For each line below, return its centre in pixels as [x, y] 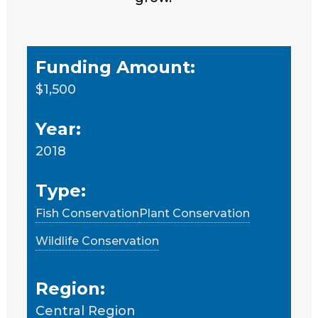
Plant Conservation [195, 213]
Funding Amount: [116, 67]
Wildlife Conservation [98, 241]
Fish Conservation [88, 213]
